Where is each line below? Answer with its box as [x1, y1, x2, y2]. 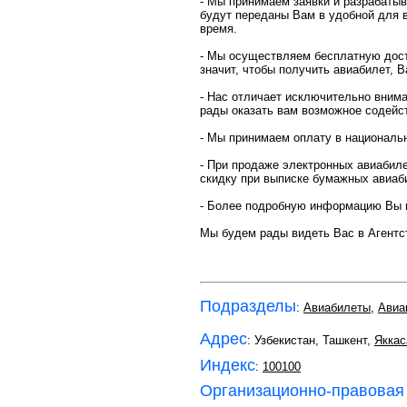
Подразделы [200, 297, 296, 315]
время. [200, 22, 237, 35]
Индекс [200, 355, 255, 374]
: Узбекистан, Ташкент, [247, 333, 374, 347]
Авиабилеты [303, 301, 371, 314]
